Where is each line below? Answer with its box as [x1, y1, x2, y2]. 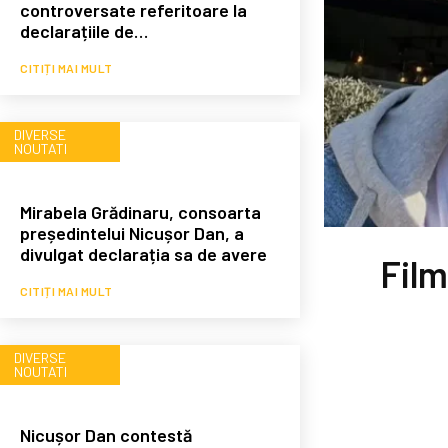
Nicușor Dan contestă [20, 423, 192, 446]
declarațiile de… [20, 19, 148, 42]
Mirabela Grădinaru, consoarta [20, 200, 261, 223]
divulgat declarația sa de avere [20, 242, 267, 265]
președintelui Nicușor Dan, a [20, 221, 244, 244]
